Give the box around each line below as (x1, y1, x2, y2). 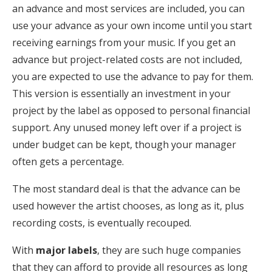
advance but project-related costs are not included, (12, 52, 242, 66)
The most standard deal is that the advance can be (12, 182, 240, 195)
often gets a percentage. (12, 154, 124, 168)
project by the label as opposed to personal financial (12, 103, 250, 117)
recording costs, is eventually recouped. (12, 216, 191, 229)
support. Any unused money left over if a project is (12, 120, 242, 134)
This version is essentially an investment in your (12, 86, 231, 100)
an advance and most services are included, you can (12, 1, 245, 15)
